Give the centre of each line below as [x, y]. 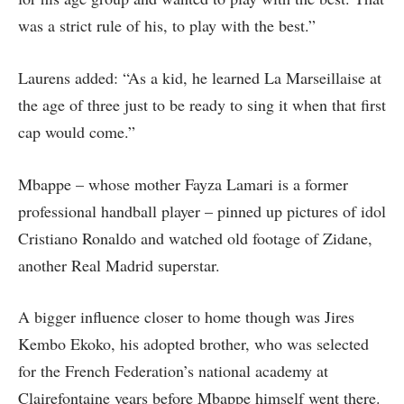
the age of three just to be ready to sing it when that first [202, 104]
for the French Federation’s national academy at [173, 371]
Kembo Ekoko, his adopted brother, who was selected [193, 344]
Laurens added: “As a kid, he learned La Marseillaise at [200, 77]
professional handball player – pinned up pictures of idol [202, 211]
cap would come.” [77, 131]
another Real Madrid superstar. [119, 265]
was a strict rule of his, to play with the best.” [167, 26]
